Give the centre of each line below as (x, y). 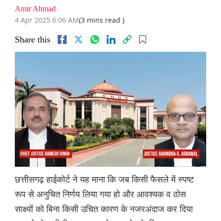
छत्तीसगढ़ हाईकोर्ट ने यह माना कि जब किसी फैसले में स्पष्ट (104, 179)
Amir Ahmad (35, 9)
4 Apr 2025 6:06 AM (47, 20)
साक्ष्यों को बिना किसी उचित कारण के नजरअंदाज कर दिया (104, 209)
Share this (33, 40)
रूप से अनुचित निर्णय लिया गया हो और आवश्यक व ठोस (100, 194)
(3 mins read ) (102, 20)
